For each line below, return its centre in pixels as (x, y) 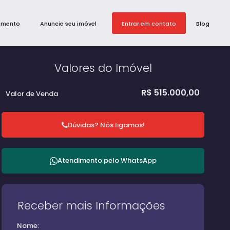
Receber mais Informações (92, 206)
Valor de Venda (32, 94)
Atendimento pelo (89, 160)
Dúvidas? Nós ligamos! (106, 125)
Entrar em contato (149, 24)
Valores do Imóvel (103, 68)
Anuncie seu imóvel (68, 24)
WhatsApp (138, 160)
